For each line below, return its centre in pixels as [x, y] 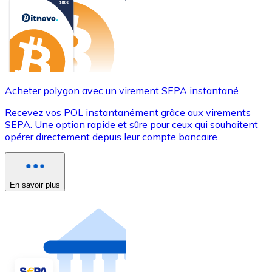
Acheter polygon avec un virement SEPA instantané [122, 90]
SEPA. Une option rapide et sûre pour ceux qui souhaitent [131, 124]
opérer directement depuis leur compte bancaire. [112, 136]
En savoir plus [35, 185]
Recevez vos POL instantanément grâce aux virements [128, 112]
